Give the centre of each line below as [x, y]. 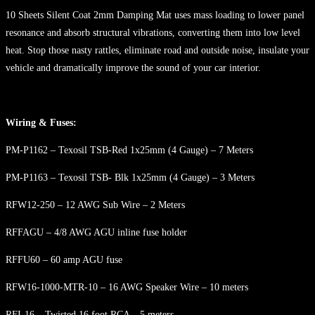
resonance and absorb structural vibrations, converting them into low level [153, 32]
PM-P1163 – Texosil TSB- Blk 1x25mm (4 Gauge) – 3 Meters [130, 177]
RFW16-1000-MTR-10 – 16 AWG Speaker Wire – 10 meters [127, 287]
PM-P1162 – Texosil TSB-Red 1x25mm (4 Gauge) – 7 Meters [129, 150]
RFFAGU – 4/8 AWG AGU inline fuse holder [96, 232]
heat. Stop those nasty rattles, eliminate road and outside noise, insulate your [157, 50]
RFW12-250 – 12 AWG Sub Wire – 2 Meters [95, 205]
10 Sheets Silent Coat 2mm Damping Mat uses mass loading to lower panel [155, 15]
